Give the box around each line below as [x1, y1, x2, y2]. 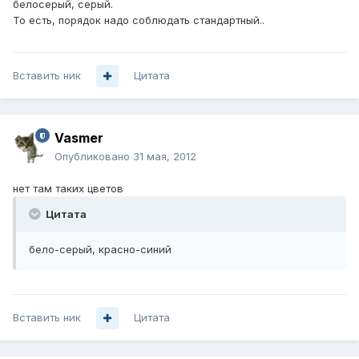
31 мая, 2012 [133, 150, 196, 163]
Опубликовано [54, 150, 133, 163]
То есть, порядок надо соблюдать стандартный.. [13, 14, 264, 27]
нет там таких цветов [13, 182, 123, 196]
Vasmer [54, 130, 103, 147]
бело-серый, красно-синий [29, 243, 171, 256]
